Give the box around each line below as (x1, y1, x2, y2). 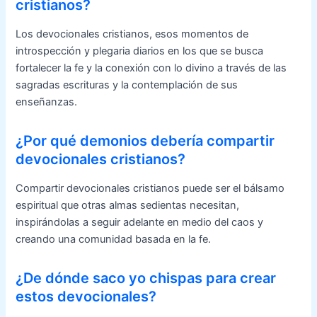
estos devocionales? (16, 287, 157, 305)
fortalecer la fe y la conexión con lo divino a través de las (16, 61, 287, 74)
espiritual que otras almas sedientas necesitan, (16, 198, 240, 212)
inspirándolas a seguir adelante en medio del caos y (16, 215, 264, 229)
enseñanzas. (16, 95, 78, 108)
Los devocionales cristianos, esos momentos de (16, 27, 249, 40)
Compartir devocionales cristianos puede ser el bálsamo (16, 181, 285, 195)
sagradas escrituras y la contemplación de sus (16, 78, 238, 91)
